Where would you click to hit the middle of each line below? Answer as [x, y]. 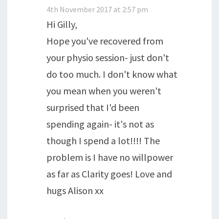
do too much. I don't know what [112, 74]
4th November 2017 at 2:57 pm [97, 9]
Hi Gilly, [62, 24]
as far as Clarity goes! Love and [109, 174]
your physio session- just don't [108, 57]
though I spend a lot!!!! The [103, 141]
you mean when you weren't [104, 91]
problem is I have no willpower [110, 157]
